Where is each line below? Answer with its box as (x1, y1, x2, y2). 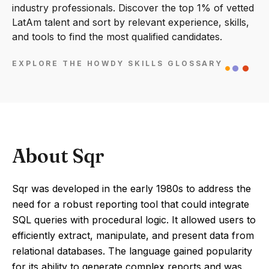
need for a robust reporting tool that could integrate (12, 198, 249, 210)
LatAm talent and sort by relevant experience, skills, (12, 16, 249, 28)
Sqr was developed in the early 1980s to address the (12, 183, 251, 195)
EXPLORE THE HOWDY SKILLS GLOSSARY (12, 59, 223, 68)
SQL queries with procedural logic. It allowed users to (12, 214, 256, 226)
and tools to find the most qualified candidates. (12, 31, 222, 43)
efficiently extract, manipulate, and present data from (12, 229, 254, 241)
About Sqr (12, 144, 104, 168)
